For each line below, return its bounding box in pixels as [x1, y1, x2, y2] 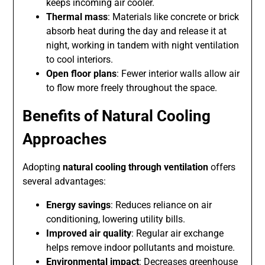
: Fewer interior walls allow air [117, 68, 240, 80]
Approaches [22, 130, 107, 148]
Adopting [22, 161, 63, 173]
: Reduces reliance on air [111, 199, 212, 211]
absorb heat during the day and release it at [46, 25, 227, 37]
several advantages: [22, 176, 106, 188]
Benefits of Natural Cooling [22, 107, 211, 125]
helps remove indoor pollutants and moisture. [46, 242, 235, 254]
